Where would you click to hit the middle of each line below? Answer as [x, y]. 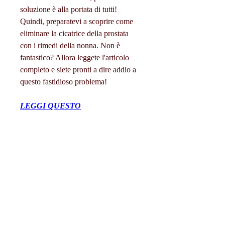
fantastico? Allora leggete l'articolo [75, 58]
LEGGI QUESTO [50, 106]
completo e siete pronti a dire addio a [78, 70]
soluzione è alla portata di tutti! [69, 10]
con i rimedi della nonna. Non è [70, 46]
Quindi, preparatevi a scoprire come [77, 22]
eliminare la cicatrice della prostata [74, 34]
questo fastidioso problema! [64, 82]
